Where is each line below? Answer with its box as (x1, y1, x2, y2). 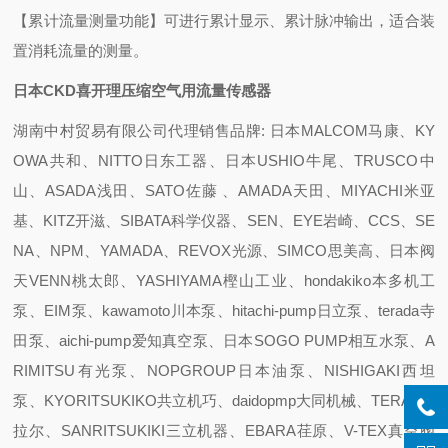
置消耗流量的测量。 (13, 42, 149, 59)
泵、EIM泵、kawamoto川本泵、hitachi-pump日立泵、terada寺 (13, 302, 435, 319)
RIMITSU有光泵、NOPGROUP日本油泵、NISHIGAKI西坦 (13, 362, 435, 379)
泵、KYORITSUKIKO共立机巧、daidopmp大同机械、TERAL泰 (13, 392, 435, 409)
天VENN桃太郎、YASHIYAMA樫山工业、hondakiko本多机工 (13, 272, 435, 289)
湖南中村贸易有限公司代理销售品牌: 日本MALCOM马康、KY (13, 122, 435, 139)
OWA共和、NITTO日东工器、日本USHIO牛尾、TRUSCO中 (13, 152, 435, 169)
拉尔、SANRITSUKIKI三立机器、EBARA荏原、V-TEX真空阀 (13, 422, 435, 439)
